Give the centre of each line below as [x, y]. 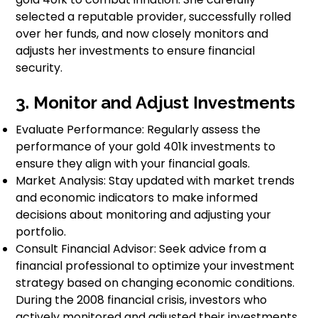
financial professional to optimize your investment [155, 266]
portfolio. [41, 232]
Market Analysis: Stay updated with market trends [155, 181]
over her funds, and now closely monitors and [142, 34]
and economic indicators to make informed [137, 198]
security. [39, 68]
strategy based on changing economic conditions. [155, 283]
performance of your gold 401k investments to [146, 147]
